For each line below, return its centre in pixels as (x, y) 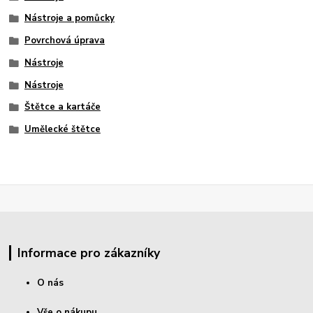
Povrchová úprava (64, 41)
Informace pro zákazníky (88, 253)
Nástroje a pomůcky (69, 19)
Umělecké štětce (62, 130)
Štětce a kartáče (62, 107)
